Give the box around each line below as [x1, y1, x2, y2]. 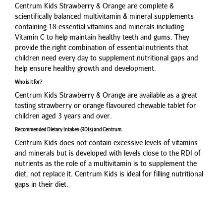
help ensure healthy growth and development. [15, 64, 156, 73]
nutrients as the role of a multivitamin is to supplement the [15, 159, 197, 168]
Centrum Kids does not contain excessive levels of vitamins [15, 138, 198, 147]
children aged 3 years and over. [15, 111, 112, 120]
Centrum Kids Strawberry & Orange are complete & [15, 1, 174, 10]
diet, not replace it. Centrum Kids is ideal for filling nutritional [15, 169, 203, 178]
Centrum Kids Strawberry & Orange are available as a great [15, 91, 197, 100]
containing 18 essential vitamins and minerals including [15, 22, 184, 31]
